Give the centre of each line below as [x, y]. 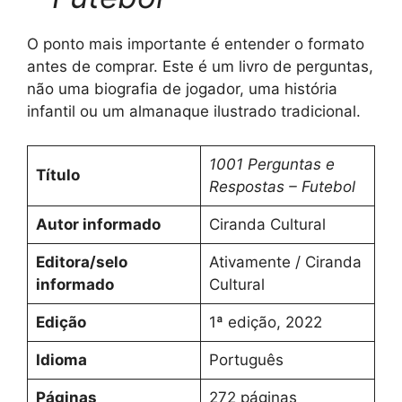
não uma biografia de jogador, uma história [182, 88]
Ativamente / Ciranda [285, 262]
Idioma [61, 360]
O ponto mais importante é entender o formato [196, 44]
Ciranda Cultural [267, 224]
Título [57, 175]
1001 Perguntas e [271, 164]
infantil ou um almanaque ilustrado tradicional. [194, 111]
